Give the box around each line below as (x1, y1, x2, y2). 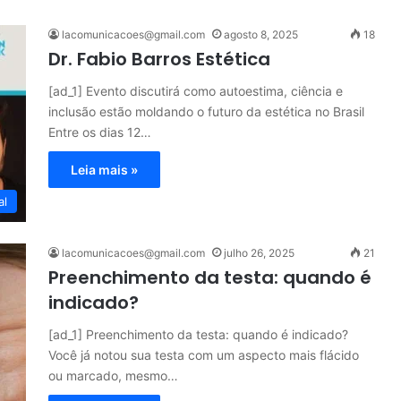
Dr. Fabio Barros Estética (48, 47, 270, 72)
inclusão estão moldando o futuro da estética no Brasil (48, 104, 364, 119)
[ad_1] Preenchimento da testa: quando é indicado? (48, 327, 348, 342)
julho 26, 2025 (224, 246, 294, 260)
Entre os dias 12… (48, 124, 151, 140)
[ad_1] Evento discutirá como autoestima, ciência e (48, 83, 343, 98)
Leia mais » (71, 162, 138, 177)
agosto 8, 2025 (224, 28, 298, 41)
